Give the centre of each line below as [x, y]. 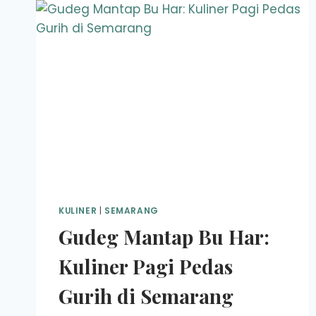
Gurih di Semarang [146, 296]
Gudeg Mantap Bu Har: [164, 237]
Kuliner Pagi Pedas [146, 267]
